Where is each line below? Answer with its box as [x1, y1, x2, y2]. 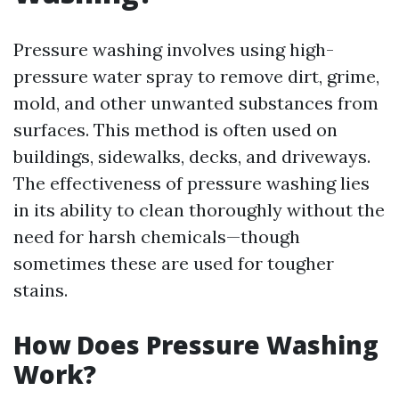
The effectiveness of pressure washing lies [13, 172, 370, 194]
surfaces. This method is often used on [13, 118, 338, 141]
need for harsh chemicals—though [13, 225, 300, 248]
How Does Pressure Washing [13, 328, 379, 362]
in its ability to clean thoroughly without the [13, 199, 385, 221]
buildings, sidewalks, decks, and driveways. [13, 145, 370, 167]
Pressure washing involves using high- [13, 38, 334, 61]
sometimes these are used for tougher [13, 252, 334, 274]
